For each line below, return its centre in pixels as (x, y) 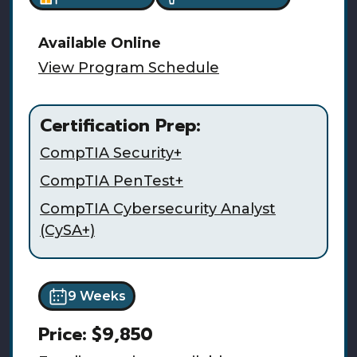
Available (75, 43)
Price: (65, 334)
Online (136, 43)
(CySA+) (67, 231)
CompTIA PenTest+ (112, 181)
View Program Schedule (129, 68)
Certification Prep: (120, 126)
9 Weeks (96, 296)
